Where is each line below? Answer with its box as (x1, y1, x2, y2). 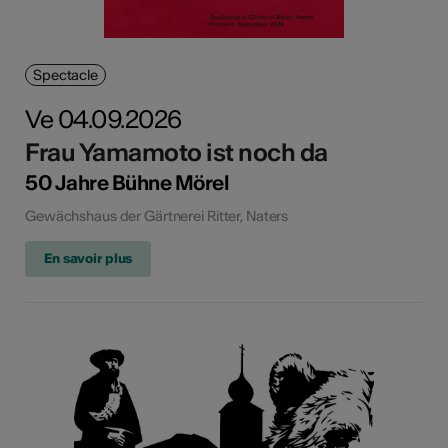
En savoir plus (44, 249, 133, 267)
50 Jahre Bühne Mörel (25, 169, 229, 195)
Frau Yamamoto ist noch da (25, 136, 328, 168)
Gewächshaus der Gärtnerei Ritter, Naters (25, 206, 289, 225)
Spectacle (33, 65, 98, 84)
